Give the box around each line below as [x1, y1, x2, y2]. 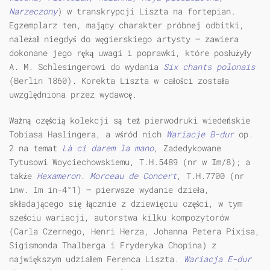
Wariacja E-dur [184, 253, 251, 265]
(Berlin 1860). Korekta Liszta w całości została [9, 75, 229, 87]
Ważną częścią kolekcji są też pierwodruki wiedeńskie [9, 115, 250, 127]
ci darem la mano [72, 142, 154, 154]
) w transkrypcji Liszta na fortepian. [57, 5, 236, 17]
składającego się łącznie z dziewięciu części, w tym [9, 198, 242, 210]
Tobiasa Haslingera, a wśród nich [9, 128, 166, 140]
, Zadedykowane [154, 142, 221, 154]
